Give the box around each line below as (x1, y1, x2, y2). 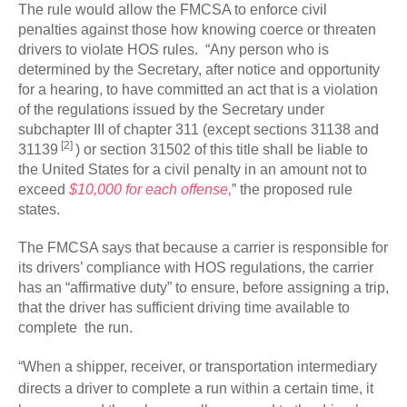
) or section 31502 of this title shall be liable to (75, 142, 368, 158)
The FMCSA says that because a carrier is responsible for (18, 240, 388, 256)
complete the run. (18, 320, 133, 336)
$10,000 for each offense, (65, 182, 232, 198)
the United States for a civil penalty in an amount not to (18, 162, 367, 178)
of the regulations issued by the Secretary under (18, 102, 324, 118)
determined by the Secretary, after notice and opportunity (18, 62, 380, 78)
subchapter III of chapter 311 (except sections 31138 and (18, 122, 379, 138)
